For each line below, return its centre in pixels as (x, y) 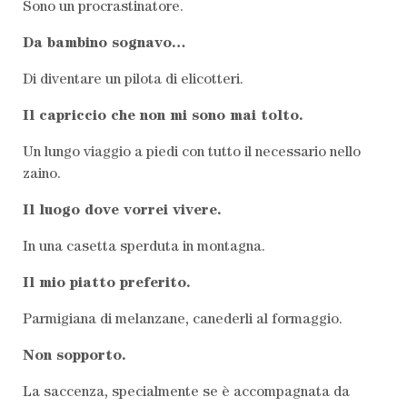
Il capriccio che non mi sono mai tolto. (163, 117)
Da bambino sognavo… (104, 44)
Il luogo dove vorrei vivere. (122, 211)
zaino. (42, 175)
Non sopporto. (74, 357)
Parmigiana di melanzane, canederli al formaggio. (183, 320)
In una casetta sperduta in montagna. (144, 248)
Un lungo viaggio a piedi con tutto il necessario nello (192, 153)
